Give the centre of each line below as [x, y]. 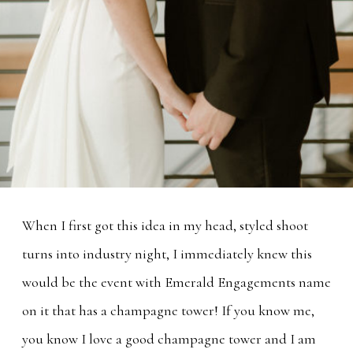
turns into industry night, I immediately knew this [167, 253]
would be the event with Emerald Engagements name [176, 282]
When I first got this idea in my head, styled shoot [165, 225]
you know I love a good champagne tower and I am [169, 338]
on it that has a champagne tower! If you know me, [168, 310]
